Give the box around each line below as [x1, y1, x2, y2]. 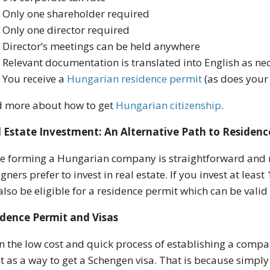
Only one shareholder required [2, 7, 150, 21]
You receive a [2, 72, 67, 86]
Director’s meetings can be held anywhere [2, 39, 201, 54]
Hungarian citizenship [116, 98, 222, 113]
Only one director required [2, 23, 130, 37]
